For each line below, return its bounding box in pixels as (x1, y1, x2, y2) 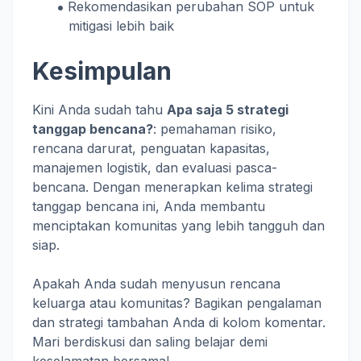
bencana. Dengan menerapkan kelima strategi (32, 179, 313, 195)
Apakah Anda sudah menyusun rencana (32, 276, 280, 292)
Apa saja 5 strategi (167, 102, 288, 118)
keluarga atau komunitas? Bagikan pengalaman (32, 295, 322, 311)
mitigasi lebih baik (68, 18, 174, 34)
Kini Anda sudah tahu (32, 102, 167, 118)
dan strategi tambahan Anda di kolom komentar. (32, 314, 326, 330)
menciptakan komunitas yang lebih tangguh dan (32, 218, 325, 234)
